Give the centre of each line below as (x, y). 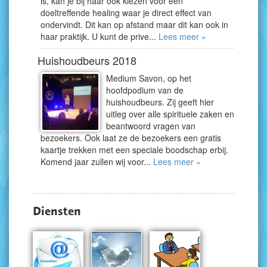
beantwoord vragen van (151, 126)
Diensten (57, 211)
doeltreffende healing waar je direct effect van (126, 13)
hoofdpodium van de (145, 90)
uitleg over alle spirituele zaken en (170, 114)
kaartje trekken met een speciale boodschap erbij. (134, 150)
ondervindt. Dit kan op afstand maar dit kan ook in (134, 24)
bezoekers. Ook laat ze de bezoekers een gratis (131, 138)
